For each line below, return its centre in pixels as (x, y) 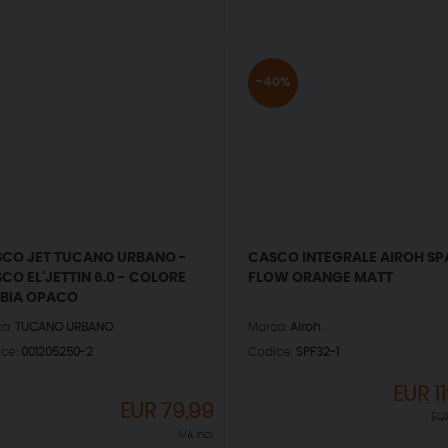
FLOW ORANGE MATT (320, 278)
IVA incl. (195, 435)
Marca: (268, 328)
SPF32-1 (317, 352)
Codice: (271, 352)
